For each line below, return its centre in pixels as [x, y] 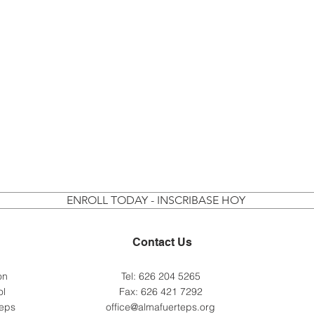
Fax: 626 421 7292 [161, 292]
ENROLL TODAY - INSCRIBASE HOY [156, 200]
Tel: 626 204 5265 [161, 276]
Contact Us [162, 242]
